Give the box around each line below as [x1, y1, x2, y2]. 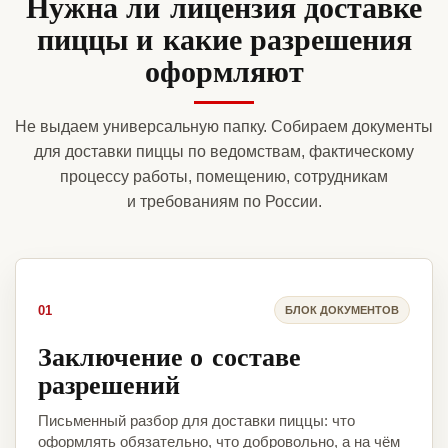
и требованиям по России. [126, 193, 322, 211]
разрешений [38, 365, 180, 404]
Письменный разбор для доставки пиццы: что [38, 412, 355, 430]
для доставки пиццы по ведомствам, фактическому [34, 143, 414, 161]
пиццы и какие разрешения [36, 16, 412, 61]
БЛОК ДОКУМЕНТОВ [285, 303, 399, 316]
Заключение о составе [38, 337, 301, 376]
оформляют [144, 48, 304, 93]
